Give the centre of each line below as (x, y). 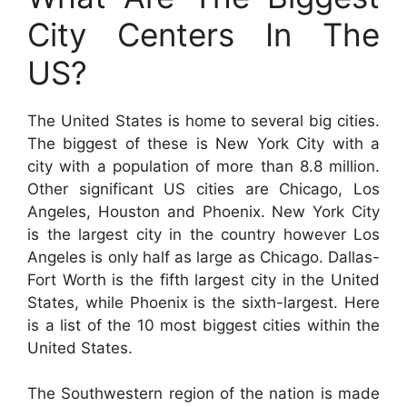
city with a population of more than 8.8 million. (203, 166)
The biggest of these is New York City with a (203, 143)
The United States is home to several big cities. (203, 120)
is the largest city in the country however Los (203, 234)
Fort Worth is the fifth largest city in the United (203, 279)
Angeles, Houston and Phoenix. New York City (203, 211)
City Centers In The (203, 34)
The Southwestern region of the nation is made (203, 394)
